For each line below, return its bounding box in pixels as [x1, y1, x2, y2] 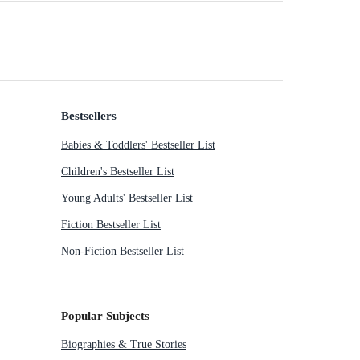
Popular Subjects [61, 308, 149, 322]
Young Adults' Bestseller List [61, 191, 193, 204]
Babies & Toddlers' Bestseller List [61, 138, 215, 151]
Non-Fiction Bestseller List [61, 244, 184, 257]
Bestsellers [61, 108, 117, 123]
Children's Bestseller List [61, 165, 174, 178]
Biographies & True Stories [61, 338, 186, 351]
